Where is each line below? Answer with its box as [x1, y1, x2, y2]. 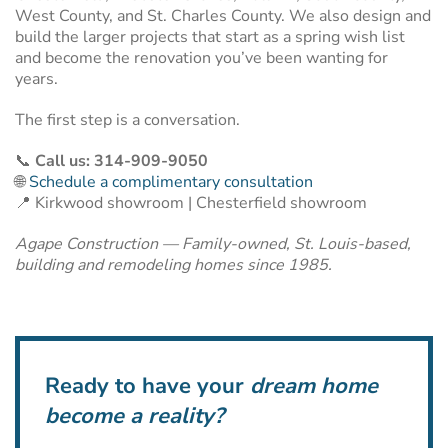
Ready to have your [45, 371, 250, 401]
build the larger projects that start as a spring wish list [15, 26, 405, 48]
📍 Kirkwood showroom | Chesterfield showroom [15, 192, 367, 214]
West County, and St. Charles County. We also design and [15, 5, 431, 27]
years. [15, 68, 58, 90]
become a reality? [45, 401, 224, 431]
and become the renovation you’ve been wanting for [15, 47, 388, 69]
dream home [250, 371, 378, 401]
